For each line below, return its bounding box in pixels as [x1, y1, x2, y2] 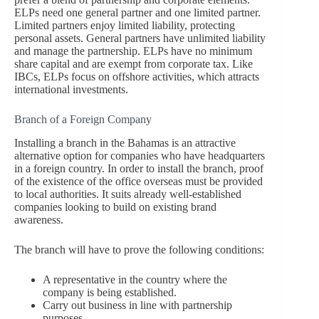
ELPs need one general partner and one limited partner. [14, 6, 261, 19]
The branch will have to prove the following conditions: [14, 243, 264, 256]
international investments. [14, 83, 128, 95]
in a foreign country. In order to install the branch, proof [14, 162, 263, 174]
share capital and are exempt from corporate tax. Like [14, 57, 253, 70]
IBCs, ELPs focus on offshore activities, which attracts [14, 70, 259, 83]
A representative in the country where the [43, 273, 227, 286]
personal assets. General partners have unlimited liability [14, 31, 266, 44]
